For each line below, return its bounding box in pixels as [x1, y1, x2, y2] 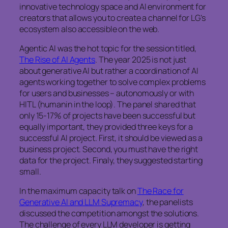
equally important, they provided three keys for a [19, 121, 193, 132]
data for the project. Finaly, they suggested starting [19, 154, 203, 166]
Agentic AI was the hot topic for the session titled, [19, 42, 196, 54]
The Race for [137, 185, 184, 197]
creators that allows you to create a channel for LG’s [19, 12, 206, 23]
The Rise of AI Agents [19, 53, 95, 65]
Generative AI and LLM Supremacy [19, 196, 142, 208]
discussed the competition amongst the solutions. [19, 208, 199, 219]
